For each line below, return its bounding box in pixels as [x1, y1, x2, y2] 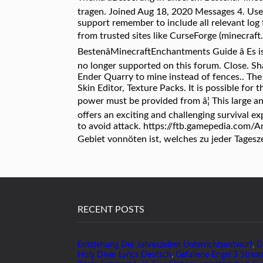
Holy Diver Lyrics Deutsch [77, 251, 171, 259]
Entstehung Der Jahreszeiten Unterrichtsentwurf [77, 241, 252, 249]
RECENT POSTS [77, 205, 144, 214]
